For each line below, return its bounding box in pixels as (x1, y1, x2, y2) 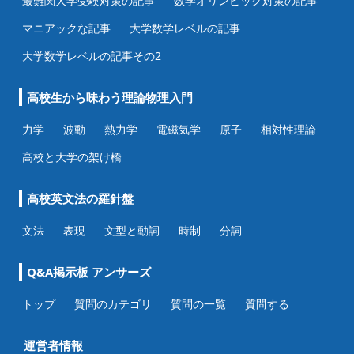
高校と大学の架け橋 (22, 149, 122, 165)
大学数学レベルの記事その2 (22, 48, 161, 64)
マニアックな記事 (22, 21, 111, 36)
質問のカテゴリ (74, 296, 152, 312)
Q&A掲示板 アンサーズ (27, 264, 151, 281)
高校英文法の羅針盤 (27, 190, 134, 207)
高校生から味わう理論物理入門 (27, 89, 193, 106)
